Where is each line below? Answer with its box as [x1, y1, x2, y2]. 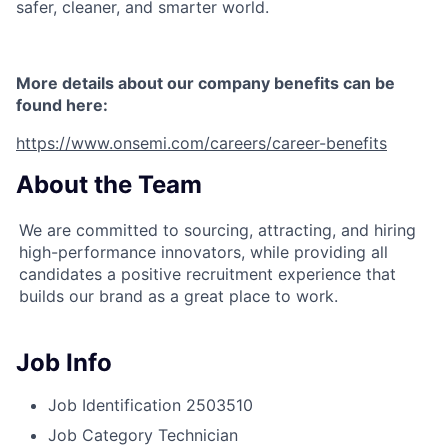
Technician [158, 425, 238, 446]
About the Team [16, 170, 202, 200]
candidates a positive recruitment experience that [19, 264, 396, 285]
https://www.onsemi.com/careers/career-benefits [16, 133, 387, 154]
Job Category [48, 425, 153, 446]
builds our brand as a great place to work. [19, 286, 338, 307]
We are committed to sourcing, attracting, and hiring [19, 220, 416, 241]
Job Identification [48, 395, 181, 416]
